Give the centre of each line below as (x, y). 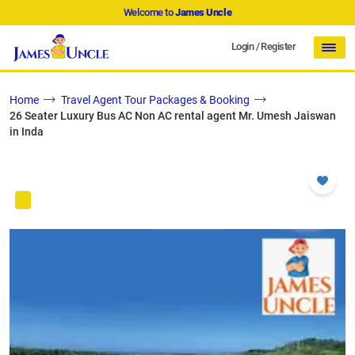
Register (278, 46)
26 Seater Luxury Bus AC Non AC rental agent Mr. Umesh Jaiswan (173, 116)
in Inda (27, 132)
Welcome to (149, 12)
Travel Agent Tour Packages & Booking (155, 100)
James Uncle (204, 12)
